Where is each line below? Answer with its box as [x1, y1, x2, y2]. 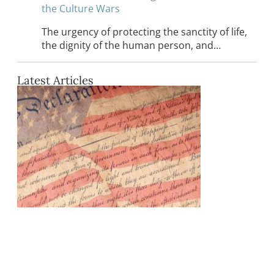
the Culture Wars [42, 1, 120, 15]
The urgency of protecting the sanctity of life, [42, 24, 247, 39]
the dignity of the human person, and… [42, 38, 221, 52]
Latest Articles [17, 72, 94, 87]
